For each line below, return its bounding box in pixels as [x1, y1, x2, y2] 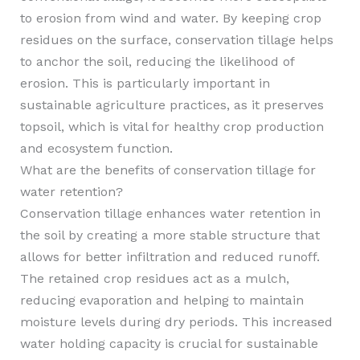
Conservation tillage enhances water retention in [19, 206, 321, 221]
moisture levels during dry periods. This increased [19, 314, 333, 329]
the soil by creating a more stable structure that [19, 227, 320, 243]
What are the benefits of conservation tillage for [19, 162, 316, 178]
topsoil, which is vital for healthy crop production [19, 119, 324, 134]
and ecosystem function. [19, 141, 173, 156]
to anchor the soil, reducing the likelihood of [19, 54, 294, 69]
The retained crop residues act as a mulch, [19, 271, 289, 286]
